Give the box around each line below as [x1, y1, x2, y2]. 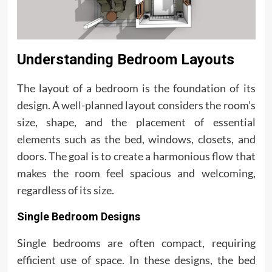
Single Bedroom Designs [16, 210, 140, 223]
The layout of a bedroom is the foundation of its [16, 81, 256, 95]
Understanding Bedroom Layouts [16, 51, 234, 68]
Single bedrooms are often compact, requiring [16, 236, 256, 250]
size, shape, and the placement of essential [16, 115, 256, 129]
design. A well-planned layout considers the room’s [16, 98, 256, 112]
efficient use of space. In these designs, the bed [16, 253, 256, 267]
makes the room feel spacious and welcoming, [16, 166, 256, 180]
